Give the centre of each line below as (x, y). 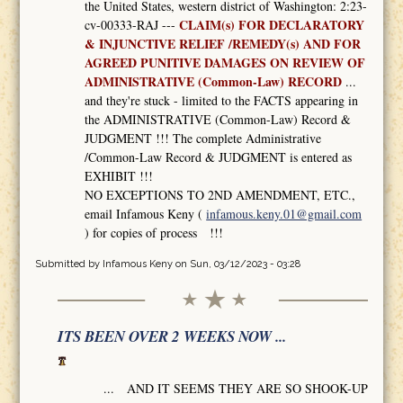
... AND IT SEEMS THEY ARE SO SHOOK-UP (236, 389)
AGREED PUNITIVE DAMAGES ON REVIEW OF (225, 62)
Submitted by (68, 264)
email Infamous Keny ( (146, 213)
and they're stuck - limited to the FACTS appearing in (222, 100)
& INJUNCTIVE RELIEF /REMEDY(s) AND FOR (223, 43)
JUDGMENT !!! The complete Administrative (203, 138)
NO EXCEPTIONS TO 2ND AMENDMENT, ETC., (220, 194)
